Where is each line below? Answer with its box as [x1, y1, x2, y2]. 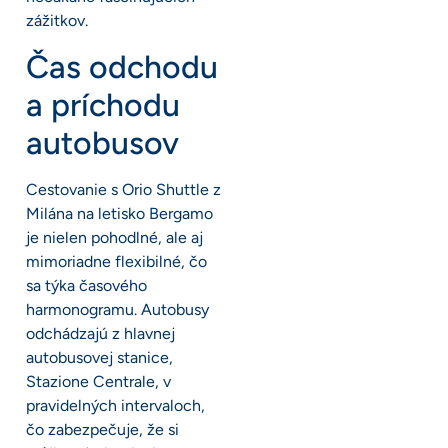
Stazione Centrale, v [26, 371, 171, 391]
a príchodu [26, 85, 180, 124]
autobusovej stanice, [26, 347, 173, 367]
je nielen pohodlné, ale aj [26, 227, 203, 247]
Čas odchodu [26, 47, 218, 86]
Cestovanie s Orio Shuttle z [26, 179, 221, 199]
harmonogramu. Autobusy [26, 299, 209, 319]
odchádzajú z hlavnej [26, 323, 175, 343]
